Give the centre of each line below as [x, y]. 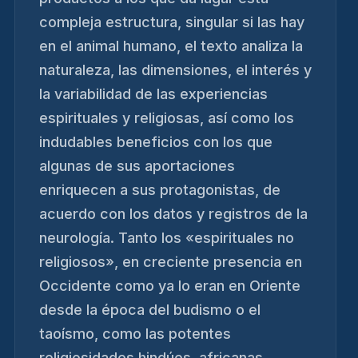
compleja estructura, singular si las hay [172, 22]
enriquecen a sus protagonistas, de [160, 189]
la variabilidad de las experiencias [153, 93]
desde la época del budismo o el [150, 309]
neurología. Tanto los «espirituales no [167, 237]
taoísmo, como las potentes [135, 333]
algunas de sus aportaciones [137, 165]
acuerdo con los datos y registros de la [173, 213]
